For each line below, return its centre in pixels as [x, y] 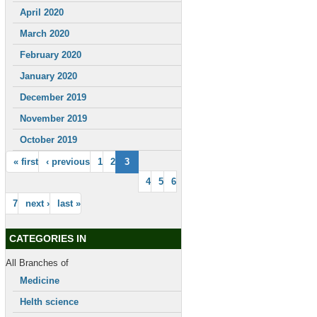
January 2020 [48, 76]
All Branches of [37, 263]
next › [38, 203]
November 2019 [53, 119]
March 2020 [45, 34]
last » [69, 203]
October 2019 [48, 140]
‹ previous [68, 162]
